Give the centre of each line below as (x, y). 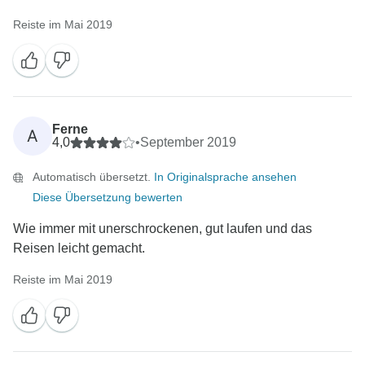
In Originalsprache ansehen (225, 177)
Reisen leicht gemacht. (79, 248)
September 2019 (188, 143)
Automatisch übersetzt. (93, 177)
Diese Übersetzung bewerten (108, 198)
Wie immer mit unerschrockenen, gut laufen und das (163, 229)
